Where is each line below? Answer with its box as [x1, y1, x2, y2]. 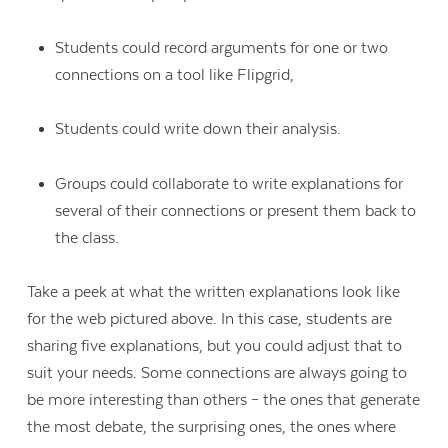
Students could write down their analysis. [54, 120, 345, 139]
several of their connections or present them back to [54, 201, 416, 220]
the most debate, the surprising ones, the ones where [27, 418, 397, 437]
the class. [54, 228, 123, 247]
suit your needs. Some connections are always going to [27, 364, 408, 383]
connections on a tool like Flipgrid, [54, 65, 298, 84]
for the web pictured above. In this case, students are [27, 310, 393, 329]
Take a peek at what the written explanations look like [27, 283, 401, 302]
